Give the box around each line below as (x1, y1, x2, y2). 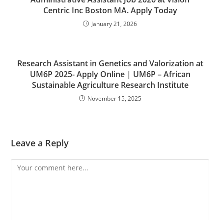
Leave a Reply (11, 137, 69, 149)
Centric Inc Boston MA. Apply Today (43, 5, 177, 16)
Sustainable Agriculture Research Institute (31, 80, 189, 91)
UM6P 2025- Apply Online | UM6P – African (29, 69, 191, 80)
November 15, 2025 (87, 94, 141, 103)
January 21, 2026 (91, 20, 137, 28)
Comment (10, 160, 43, 170)
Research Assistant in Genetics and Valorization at (17, 58, 203, 69)
